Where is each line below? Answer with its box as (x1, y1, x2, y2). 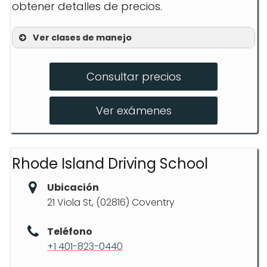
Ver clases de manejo (33, 32, 132, 44)
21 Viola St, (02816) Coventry (47, 195, 175, 209)
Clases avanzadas (42, 72, 143, 87)
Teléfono (47, 225, 92, 238)
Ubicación (47, 181, 99, 194)
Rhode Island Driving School (12, 154, 208, 173)
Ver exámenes (95, 103, 172, 118)
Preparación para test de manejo (42, 94, 223, 108)
